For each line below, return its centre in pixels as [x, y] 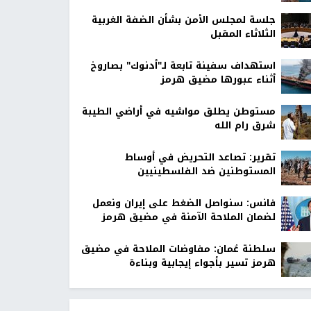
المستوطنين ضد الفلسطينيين [206, 171]
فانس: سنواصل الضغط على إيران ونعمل [184, 203]
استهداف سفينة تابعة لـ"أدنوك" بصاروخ [183, 66]
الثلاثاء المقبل [243, 34]
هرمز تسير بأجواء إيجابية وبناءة [202, 263]
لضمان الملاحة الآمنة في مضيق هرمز [188, 217]
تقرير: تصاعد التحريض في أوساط [200, 158]
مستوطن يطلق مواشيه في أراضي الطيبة [178, 112]
